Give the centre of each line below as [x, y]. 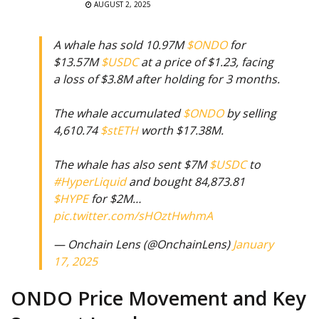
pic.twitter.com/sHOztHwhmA [133, 215]
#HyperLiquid [90, 181]
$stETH [119, 130]
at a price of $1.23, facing [206, 62]
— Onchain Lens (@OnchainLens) [143, 244]
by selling [250, 113]
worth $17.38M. [181, 130]
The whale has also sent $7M [131, 164]
